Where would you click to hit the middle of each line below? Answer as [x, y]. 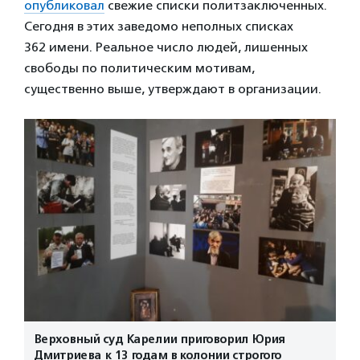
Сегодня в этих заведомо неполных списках [159, 26]
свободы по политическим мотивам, [139, 67]
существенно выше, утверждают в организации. [173, 88]
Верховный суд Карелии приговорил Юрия [160, 340]
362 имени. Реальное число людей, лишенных [166, 47]
